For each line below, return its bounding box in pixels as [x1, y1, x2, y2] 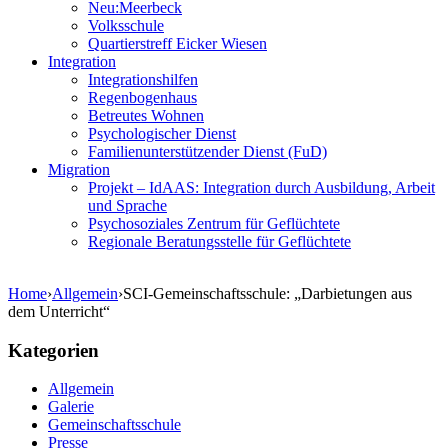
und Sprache [88, 197, 167, 214]
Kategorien [8, 339, 99, 361]
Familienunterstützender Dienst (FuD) [88, 143, 327, 160]
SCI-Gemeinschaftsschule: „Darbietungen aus [123, 285, 412, 302]
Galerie [48, 398, 94, 416]
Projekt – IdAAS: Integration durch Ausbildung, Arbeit [88, 179, 435, 196]
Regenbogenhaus [88, 89, 197, 106]
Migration [48, 161, 110, 178]
